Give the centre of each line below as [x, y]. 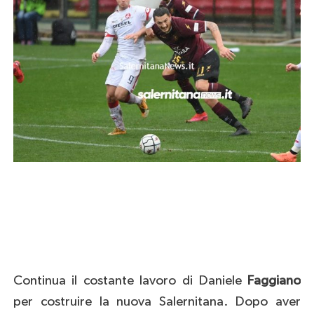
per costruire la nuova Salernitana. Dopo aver [157, 301]
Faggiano [274, 280]
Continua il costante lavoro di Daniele [130, 280]
